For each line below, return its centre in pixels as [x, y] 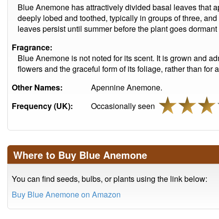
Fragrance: [32, 47]
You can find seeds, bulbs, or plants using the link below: [109, 179]
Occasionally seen [125, 106]
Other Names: [37, 87]
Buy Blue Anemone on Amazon [66, 194]
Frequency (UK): [42, 106]
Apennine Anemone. [127, 87]
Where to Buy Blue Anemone [80, 155]
